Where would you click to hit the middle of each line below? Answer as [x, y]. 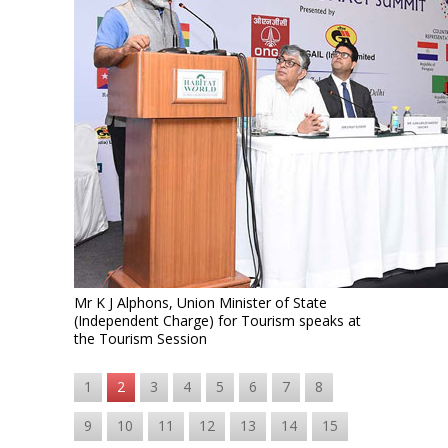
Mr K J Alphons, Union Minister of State [200, 302]
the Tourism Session [140, 338]
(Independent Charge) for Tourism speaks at [217, 320]
